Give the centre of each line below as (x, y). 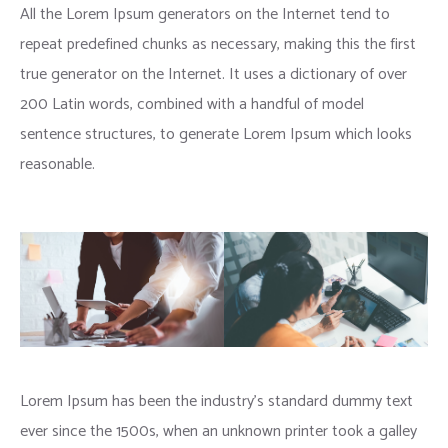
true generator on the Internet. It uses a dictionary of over (213, 75)
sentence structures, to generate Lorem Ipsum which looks (216, 135)
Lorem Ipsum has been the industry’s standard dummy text (216, 401)
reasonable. (57, 165)
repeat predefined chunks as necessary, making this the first (218, 45)
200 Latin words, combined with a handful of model (192, 105)
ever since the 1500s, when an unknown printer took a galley (218, 431)
